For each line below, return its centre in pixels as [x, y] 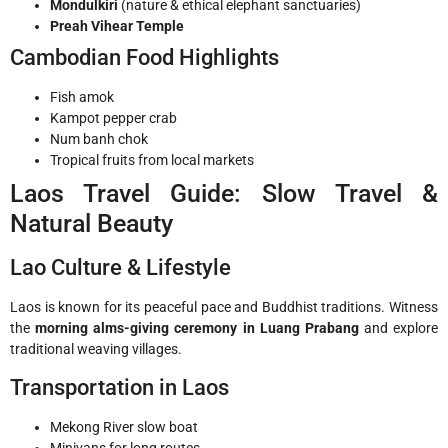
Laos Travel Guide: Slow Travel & [224, 194]
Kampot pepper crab [113, 118]
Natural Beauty [91, 224]
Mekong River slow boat [124, 426]
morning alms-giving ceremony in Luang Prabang [197, 328]
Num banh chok [99, 139]
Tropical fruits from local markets [152, 160]
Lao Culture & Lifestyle [120, 268]
